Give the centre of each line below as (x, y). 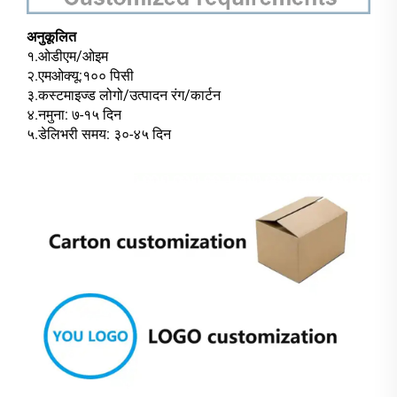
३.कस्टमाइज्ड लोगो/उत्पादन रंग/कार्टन (124, 96)
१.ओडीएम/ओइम (67, 57)
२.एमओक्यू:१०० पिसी (80, 76)
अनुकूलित (51, 37)
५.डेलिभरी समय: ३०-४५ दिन (99, 135)
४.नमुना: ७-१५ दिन (74, 115)
